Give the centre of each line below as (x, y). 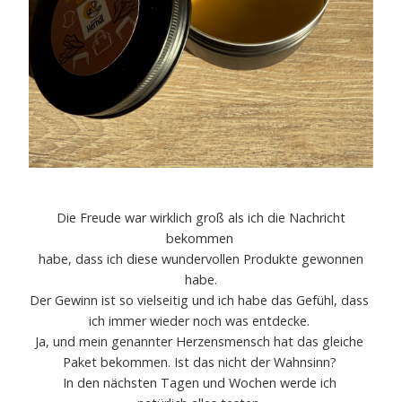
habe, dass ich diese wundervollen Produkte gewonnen (201, 258)
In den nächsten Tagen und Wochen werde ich (201, 382)
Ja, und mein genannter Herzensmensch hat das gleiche (201, 341)
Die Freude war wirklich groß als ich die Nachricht (201, 217)
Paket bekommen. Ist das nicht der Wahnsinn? (201, 362)
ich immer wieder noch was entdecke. (201, 320)
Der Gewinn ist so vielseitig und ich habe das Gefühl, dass (201, 300)
